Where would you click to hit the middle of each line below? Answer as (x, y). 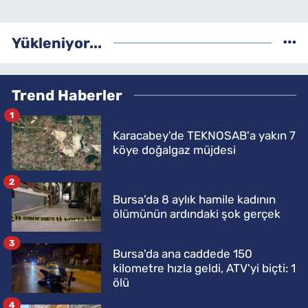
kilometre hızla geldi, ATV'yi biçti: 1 (204, 268)
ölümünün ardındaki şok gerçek (197, 213)
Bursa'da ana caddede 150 (183, 253)
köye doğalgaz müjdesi (174, 150)
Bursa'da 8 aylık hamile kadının (194, 199)
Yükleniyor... (57, 43)
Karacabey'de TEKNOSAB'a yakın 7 (204, 135)
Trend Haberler (67, 95)
